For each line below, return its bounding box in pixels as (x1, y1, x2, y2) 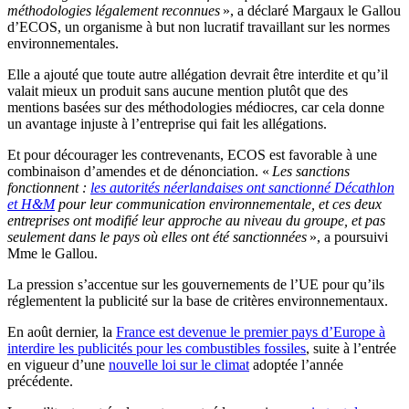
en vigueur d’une (7, 356, 109, 372)
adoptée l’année (249, 356, 343, 372)
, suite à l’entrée (306, 340, 396, 356)
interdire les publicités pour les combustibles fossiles (7, 340, 306, 356)
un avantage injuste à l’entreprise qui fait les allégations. (7, 115, 327, 131)
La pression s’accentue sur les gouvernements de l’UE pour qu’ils (7, 276, 384, 292)
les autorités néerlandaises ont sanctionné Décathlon (90, 179, 394, 195)
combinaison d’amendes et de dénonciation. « (7, 163, 269, 179)
